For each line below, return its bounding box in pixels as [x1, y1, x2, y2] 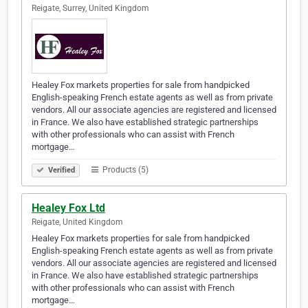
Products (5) [100, 165, 148, 175]
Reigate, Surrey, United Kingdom [32, 3, 149, 14]
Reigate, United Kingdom [32, 217, 123, 228]
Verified [46, 166, 75, 175]
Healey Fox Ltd [32, 201, 105, 215]
